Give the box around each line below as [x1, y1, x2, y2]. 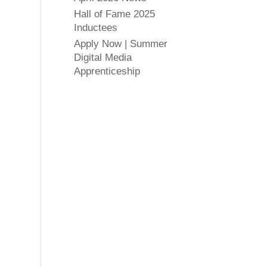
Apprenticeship [73, 66, 140, 77]
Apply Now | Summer [73, 38, 167, 49]
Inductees [73, 22, 117, 33]
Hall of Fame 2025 [73, 8, 155, 20]
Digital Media [73, 52, 132, 63]
